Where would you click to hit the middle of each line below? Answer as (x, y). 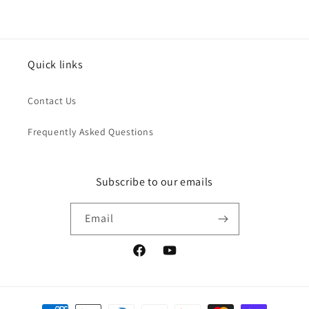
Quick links (56, 65)
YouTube (181, 258)
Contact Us (52, 101)
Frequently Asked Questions (91, 132)
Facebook (153, 258)
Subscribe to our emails (154, 182)
